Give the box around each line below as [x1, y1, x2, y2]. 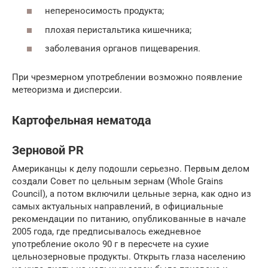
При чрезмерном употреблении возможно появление [12, 72, 242, 83]
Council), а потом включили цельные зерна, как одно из [12, 188, 251, 199]
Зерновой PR [12, 143, 84, 157]
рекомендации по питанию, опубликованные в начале [12, 213, 246, 224]
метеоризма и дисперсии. [12, 84, 122, 96]
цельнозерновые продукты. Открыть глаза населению [12, 251, 245, 262]
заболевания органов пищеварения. [45, 43, 200, 54]
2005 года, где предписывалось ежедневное [12, 226, 201, 237]
